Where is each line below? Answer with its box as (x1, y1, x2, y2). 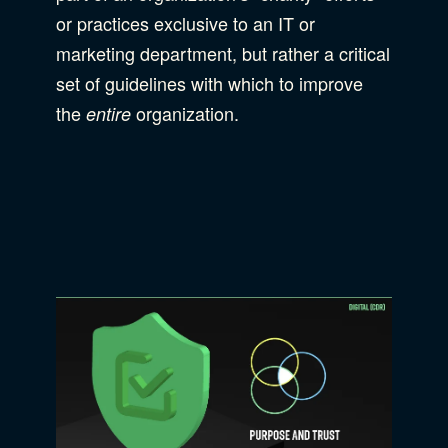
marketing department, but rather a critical (56, 39, 390, 66)
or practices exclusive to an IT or (56, 9, 315, 36)
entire (86, 100, 131, 126)
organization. (131, 99, 244, 126)
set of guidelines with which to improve (56, 69, 363, 96)
